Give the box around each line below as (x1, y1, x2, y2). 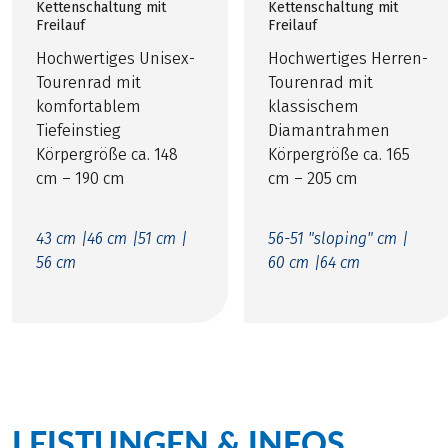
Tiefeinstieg (36, 121, 121, 141)
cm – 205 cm (267, 169, 358, 189)
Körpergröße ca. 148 (36, 145, 178, 165)
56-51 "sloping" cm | (267, 229, 408, 249)
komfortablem (36, 97, 141, 117)
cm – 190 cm (36, 169, 125, 189)
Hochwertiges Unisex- (36, 49, 195, 69)
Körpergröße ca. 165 (267, 145, 410, 165)
